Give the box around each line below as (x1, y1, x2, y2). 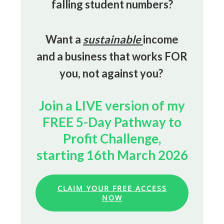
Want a (45, 32, 83, 46)
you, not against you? (59, 66, 165, 80)
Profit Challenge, (63, 130, 161, 146)
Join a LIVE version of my (39, 97, 185, 113)
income (143, 32, 178, 46)
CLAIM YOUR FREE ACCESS (57, 183, 167, 193)
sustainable (83, 32, 143, 46)
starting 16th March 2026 (36, 147, 188, 163)
